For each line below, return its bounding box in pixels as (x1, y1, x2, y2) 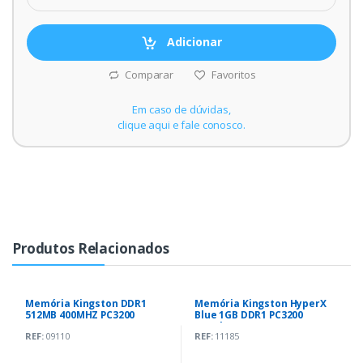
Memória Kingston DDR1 (25, 297, 147, 311)
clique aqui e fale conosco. (117, 117, 246, 133)
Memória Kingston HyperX (194, 297, 327, 311)
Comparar (122, 67, 174, 83)
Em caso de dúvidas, (132, 102, 231, 117)
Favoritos (208, 67, 256, 83)
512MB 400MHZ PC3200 (25, 308, 135, 322)
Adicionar (167, 34, 222, 50)
